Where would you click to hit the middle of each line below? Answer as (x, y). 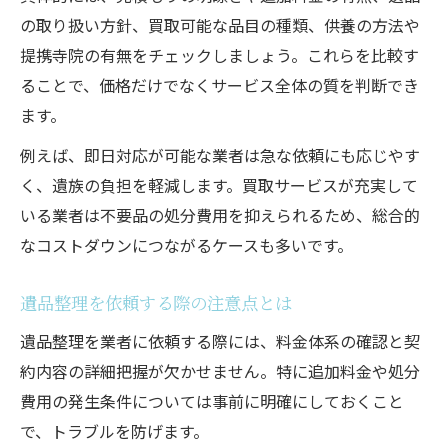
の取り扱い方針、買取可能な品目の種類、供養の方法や (220, 24)
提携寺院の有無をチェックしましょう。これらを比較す (219, 54)
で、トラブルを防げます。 (114, 430)
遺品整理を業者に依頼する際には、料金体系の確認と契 (220, 340)
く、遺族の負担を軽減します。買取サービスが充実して (219, 184)
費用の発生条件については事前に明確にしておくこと (212, 400)
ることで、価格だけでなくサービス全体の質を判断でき (219, 84)
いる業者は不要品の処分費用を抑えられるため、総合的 (220, 214)
